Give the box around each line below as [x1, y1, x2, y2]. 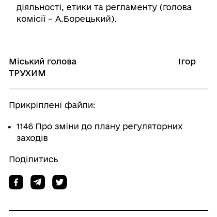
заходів [16, 133, 48, 142]
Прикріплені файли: [8, 100, 95, 109]
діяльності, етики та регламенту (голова [16, 2, 192, 12]
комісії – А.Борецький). [16, 14, 117, 23]
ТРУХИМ [8, 68, 46, 77]
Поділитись [8, 155, 58, 164]
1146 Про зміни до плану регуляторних [16, 122, 183, 131]
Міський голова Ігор [8, 57, 196, 66]
